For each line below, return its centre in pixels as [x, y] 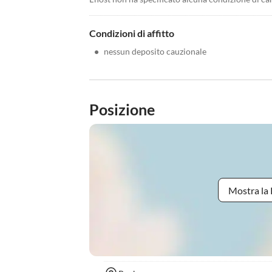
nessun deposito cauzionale [155, 51]
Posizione [122, 109]
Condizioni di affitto [132, 33]
